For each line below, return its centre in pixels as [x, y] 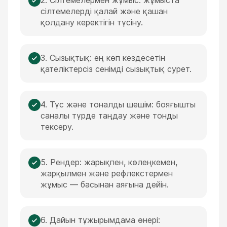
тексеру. [57, 127]
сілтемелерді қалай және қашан [104, 11]
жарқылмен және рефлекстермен [107, 173]
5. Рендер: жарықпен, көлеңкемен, [109, 162]
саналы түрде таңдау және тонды [109, 116]
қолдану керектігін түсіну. [92, 22]
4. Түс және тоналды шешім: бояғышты [118, 104]
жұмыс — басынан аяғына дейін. [105, 184]
